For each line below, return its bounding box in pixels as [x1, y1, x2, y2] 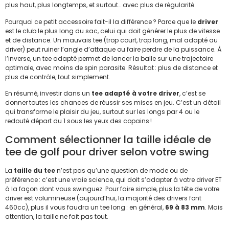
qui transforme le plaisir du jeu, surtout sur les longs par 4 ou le [5, 107, 199, 117]
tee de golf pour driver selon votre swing [5, 144, 209, 159]
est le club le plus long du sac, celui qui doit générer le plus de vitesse [5, 26, 220, 35]
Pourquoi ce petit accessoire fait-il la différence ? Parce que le [5, 17, 197, 26]
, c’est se [179, 89, 205, 98]
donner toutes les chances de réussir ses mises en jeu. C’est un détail [5, 98, 221, 107]
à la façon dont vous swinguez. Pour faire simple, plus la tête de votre [5, 184, 219, 193]
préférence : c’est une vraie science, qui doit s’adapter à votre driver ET [5, 175, 222, 184]
